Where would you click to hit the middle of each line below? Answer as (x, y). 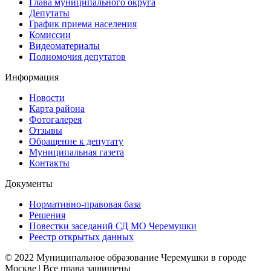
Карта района (57, 109)
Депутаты (49, 13)
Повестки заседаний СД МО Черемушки (113, 226)
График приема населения (83, 24)
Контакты (49, 163)
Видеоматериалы (64, 46)
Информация (32, 77)
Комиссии (50, 35)
